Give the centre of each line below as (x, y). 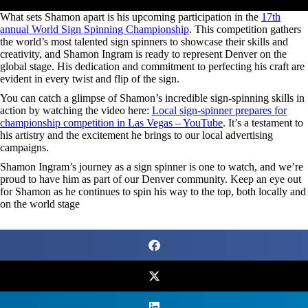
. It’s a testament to (263, 122)
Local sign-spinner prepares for (219, 110)
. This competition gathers (245, 29)
